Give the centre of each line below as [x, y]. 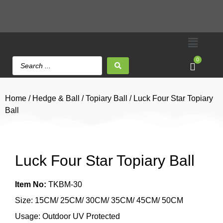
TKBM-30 [64, 184]
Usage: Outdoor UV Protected [67, 216]
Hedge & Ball [56, 98]
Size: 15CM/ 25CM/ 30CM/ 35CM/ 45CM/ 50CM [99, 200]
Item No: [31, 184]
